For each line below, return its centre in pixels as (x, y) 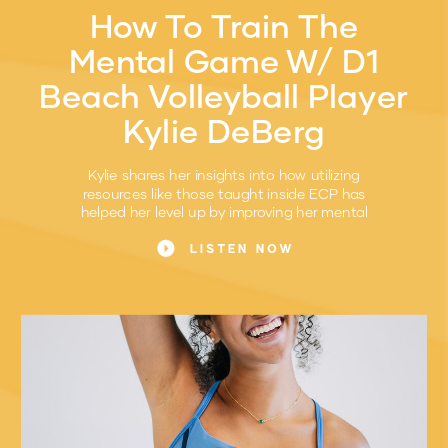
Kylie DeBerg (224, 130)
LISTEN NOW (242, 249)
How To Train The (224, 25)
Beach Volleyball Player (224, 95)
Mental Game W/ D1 (224, 60)
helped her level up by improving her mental (224, 211)
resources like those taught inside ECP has (224, 193)
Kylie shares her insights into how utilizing (224, 175)
